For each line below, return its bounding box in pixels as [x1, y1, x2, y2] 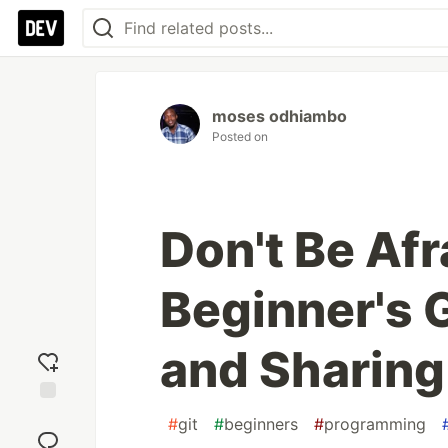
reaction [21, 424, 75, 442]
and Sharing [160, 340, 445, 399]
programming [324, 414, 426, 434]
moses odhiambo [212, 106, 347, 126]
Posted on [212, 129, 268, 144]
